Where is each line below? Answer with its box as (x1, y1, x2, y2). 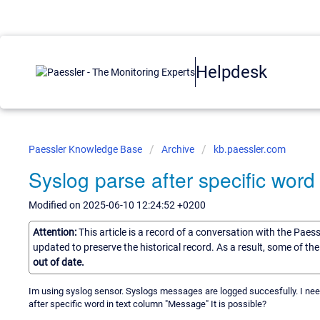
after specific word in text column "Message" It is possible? (29, 298, 266, 309)
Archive (161, 144, 194, 155)
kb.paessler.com (214, 144, 286, 155)
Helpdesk (196, 61, 267, 82)
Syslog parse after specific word (29, 165, 315, 194)
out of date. (33, 256, 84, 268)
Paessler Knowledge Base (29, 144, 144, 155)
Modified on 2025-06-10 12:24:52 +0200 (29, 199, 206, 211)
